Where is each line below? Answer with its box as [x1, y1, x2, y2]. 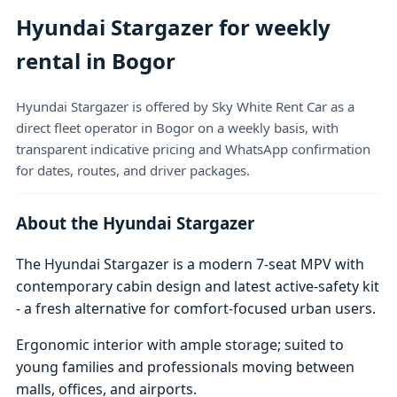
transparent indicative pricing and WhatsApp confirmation [16, 139, 371, 158]
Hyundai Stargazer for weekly [16, 12, 331, 43]
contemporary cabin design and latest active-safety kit [16, 276, 380, 296]
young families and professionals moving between [16, 356, 355, 377]
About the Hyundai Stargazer [16, 212, 255, 235]
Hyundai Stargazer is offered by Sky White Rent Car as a [16, 97, 355, 115]
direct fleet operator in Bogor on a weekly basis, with [16, 118, 339, 136]
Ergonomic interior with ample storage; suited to [16, 334, 345, 354]
